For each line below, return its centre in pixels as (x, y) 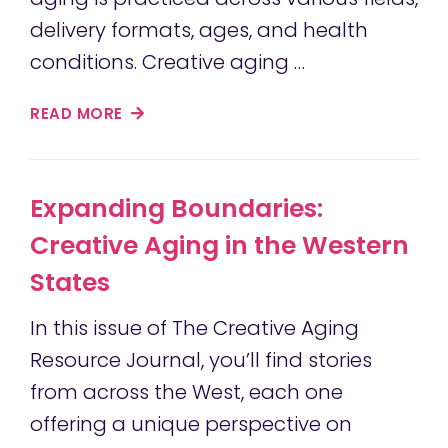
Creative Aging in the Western (219, 246)
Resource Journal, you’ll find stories (201, 360)
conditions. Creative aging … (167, 62)
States (70, 283)
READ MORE (78, 114)
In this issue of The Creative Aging (194, 328)
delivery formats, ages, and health (199, 30)
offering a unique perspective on (191, 424)
